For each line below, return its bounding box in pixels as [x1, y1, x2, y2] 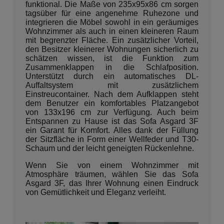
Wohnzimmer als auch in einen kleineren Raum [25, 27, 198, 36]
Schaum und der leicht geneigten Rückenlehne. [25, 144, 194, 153]
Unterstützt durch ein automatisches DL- [25, 72, 198, 81]
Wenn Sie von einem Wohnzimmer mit [25, 161, 198, 170]
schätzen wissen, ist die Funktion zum [25, 54, 198, 63]
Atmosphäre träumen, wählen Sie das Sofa [25, 170, 198, 179]
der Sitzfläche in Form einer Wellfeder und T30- [25, 135, 198, 144]
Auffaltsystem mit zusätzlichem [25, 81, 198, 90]
